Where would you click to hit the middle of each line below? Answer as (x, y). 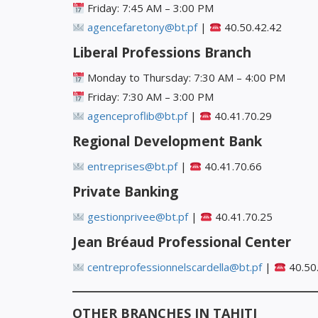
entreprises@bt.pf (133, 166)
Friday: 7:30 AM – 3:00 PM (149, 97)
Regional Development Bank (167, 142)
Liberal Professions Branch (162, 53)
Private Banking (125, 192)
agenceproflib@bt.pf (138, 116)
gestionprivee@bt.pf (138, 217)
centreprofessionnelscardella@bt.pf (175, 267)
